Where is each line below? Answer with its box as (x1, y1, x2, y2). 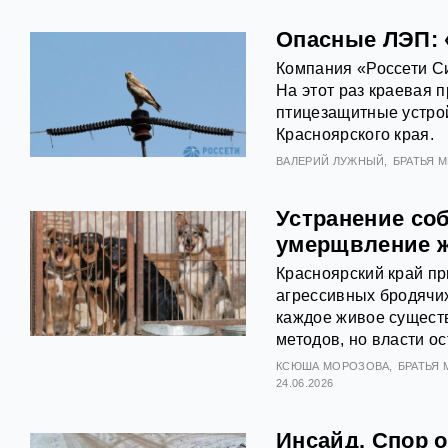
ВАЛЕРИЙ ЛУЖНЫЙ (276, 155, 385, 168)
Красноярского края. (276, 126, 435, 144)
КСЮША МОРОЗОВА (276, 360, 390, 373)
